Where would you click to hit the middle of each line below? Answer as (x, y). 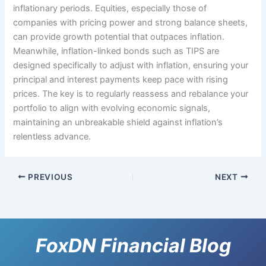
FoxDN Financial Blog (133, 246)
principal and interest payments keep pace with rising (121, 79)
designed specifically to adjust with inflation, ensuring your (131, 65)
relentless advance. (52, 136)
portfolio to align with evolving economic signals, (112, 108)
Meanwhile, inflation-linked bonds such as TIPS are (116, 51)
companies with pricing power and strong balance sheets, (131, 22)
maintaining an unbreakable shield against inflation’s (118, 122)
